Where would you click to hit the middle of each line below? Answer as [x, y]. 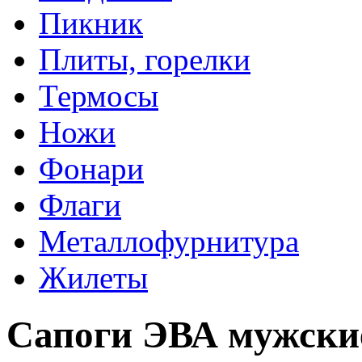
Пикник [91, 23]
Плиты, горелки [145, 59]
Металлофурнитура [169, 241]
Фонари [91, 168]
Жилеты [93, 277]
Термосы [99, 95]
